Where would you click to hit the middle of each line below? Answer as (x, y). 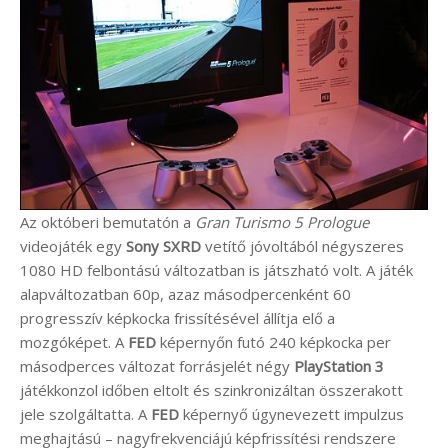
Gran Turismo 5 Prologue (282, 222)
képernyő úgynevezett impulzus (291, 414)
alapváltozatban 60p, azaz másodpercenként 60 (185, 294)
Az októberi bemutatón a (107, 222)
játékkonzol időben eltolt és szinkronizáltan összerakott (211, 390)
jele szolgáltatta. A (85, 414)
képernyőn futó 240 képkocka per (273, 342)
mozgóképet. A (74, 342)
